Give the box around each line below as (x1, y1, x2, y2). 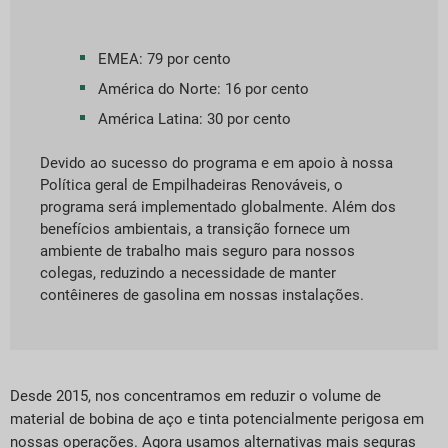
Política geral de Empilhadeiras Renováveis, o (40, 175, 343, 194)
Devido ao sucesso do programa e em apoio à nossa (40, 153, 393, 172)
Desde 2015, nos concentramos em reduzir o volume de (10, 387, 381, 406)
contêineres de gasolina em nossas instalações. (40, 285, 364, 304)
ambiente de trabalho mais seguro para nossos (40, 241, 355, 260)
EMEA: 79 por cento (98, 49, 231, 68)
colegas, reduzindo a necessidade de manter (40, 263, 336, 282)
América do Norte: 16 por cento (98, 79, 309, 98)
